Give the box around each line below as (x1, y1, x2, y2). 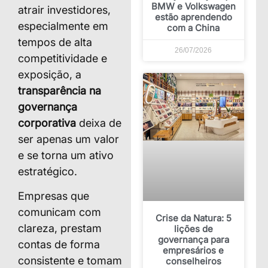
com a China (167, 22, 220, 33)
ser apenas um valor (18, 132, 119, 145)
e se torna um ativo (18, 148, 114, 162)
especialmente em (18, 19, 108, 32)
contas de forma (18, 237, 100, 251)
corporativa (18, 116, 76, 129)
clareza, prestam (18, 221, 102, 234)
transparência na (18, 84, 101, 97)
